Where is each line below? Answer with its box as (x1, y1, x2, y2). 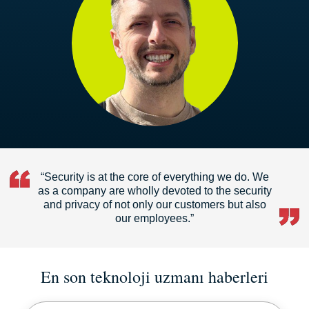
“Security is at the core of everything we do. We (40, 171, 269, 183)
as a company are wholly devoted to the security (37, 185, 272, 197)
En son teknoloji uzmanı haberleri (41, 266, 268, 288)
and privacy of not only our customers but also (43, 199, 266, 210)
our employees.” (115, 212, 194, 224)
